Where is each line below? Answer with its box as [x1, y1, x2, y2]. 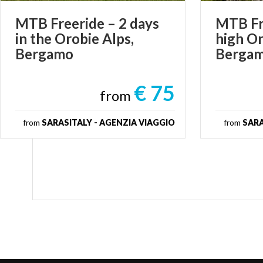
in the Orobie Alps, [15, 29, 134, 47]
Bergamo [15, 45, 73, 62]
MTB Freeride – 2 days [15, 14, 159, 32]
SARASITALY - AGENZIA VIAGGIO [42, 117, 176, 127]
